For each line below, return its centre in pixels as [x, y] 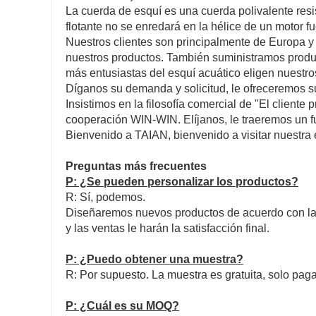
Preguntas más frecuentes [136, 166]
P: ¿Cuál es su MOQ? [122, 305]
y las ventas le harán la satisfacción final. [168, 228]
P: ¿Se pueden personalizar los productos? [182, 181]
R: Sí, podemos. [105, 197]
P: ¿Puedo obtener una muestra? [154, 259]
